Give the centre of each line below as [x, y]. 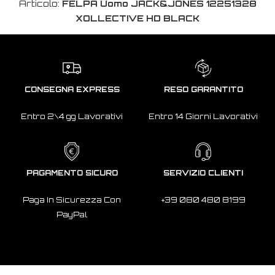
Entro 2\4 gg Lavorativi [72, 117]
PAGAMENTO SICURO [72, 173]
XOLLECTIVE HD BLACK [137, 18]
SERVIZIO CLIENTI [203, 173]
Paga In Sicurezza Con [72, 200]
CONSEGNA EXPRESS [72, 90]
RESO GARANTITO [203, 90]
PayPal [72, 215]
